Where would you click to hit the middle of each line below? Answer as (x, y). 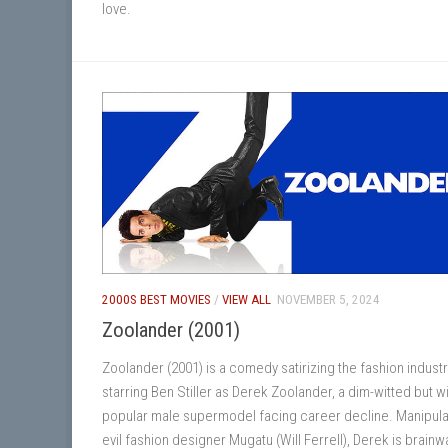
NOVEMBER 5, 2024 (328, 300)
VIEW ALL (246, 300)
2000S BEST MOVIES (156, 300)
